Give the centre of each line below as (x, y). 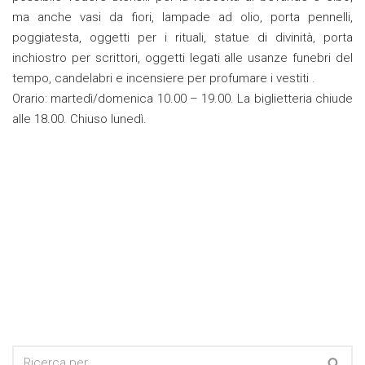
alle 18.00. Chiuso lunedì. (79, 119)
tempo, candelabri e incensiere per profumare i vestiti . (164, 79)
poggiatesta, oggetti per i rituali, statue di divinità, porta (182, 38)
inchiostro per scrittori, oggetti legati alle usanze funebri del (182, 58)
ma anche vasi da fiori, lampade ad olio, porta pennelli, (182, 18)
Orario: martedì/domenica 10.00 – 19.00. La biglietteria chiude (182, 99)
